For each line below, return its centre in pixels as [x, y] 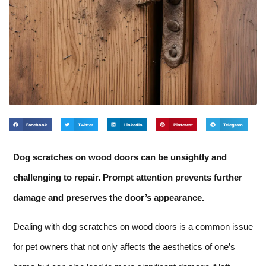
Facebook [37, 125]
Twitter [85, 125]
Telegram [233, 125]
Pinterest [183, 125]
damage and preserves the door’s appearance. [109, 198]
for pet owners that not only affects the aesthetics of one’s [124, 246]
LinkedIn [133, 125]
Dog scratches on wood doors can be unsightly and [120, 157]
